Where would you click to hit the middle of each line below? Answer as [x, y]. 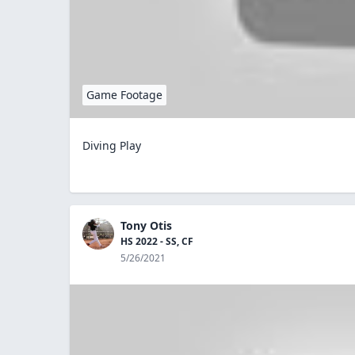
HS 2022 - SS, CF [157, 241]
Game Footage [124, 94]
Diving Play [112, 145]
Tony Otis [146, 225]
